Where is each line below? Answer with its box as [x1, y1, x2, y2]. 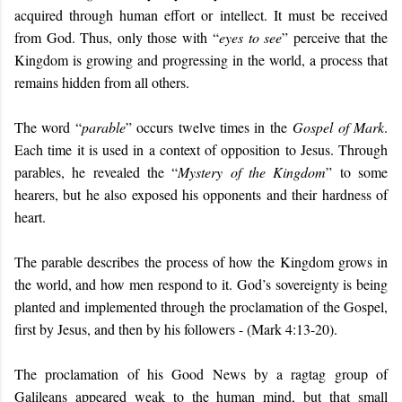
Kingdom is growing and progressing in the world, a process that [14, 49, 388, 69]
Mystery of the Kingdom [178, 162, 327, 181]
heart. [14, 206, 46, 226]
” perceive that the [282, 27, 389, 47]
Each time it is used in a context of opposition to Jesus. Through [14, 139, 388, 159]
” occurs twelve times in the [125, 117, 293, 136]
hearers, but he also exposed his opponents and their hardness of [14, 184, 388, 204]
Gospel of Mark [293, 117, 385, 136]
